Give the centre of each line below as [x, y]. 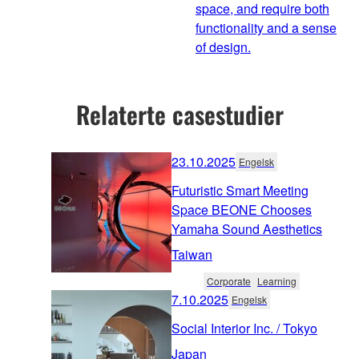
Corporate [229, 280]
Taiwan [192, 254]
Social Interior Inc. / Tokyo [244, 328]
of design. [223, 47]
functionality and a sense [266, 28]
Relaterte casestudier [179, 114]
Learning [277, 280]
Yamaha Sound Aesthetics [247, 228]
